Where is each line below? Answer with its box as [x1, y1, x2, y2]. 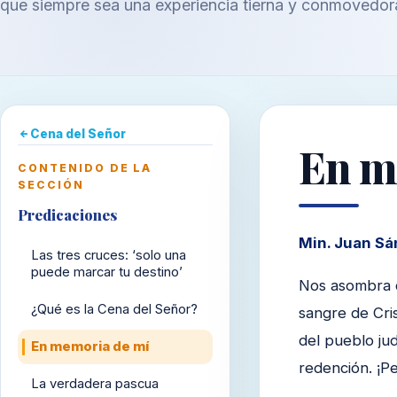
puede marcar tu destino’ [30, 263, 183, 280]
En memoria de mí [30, 339, 149, 355]
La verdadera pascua [30, 376, 159, 393]
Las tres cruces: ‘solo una [30, 246, 186, 263]
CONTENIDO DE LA [18, 161, 152, 175]
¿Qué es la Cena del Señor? [30, 300, 198, 317]
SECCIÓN [18, 178, 84, 192]
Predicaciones [18, 205, 118, 225]
